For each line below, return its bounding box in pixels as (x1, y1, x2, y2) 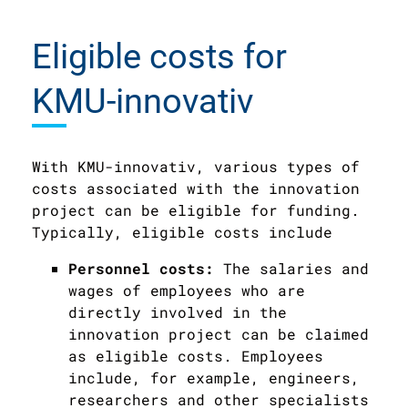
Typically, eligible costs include (32, 221, 332, 241)
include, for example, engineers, (68, 367, 360, 387)
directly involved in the (68, 301, 287, 321)
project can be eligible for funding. (32, 199, 360, 219)
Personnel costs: (68, 258, 223, 278)
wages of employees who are (68, 280, 305, 300)
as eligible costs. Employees (68, 345, 323, 365)
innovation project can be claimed (68, 323, 369, 343)
